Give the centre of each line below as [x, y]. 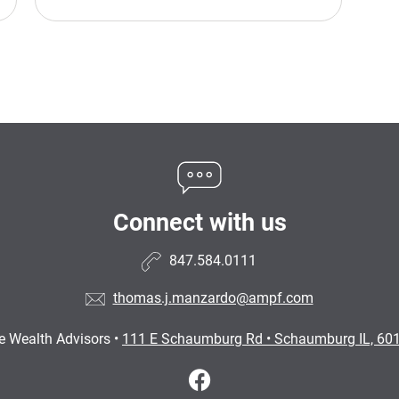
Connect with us [199, 223]
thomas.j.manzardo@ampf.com [213, 298]
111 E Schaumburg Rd [194, 339]
